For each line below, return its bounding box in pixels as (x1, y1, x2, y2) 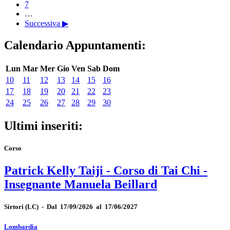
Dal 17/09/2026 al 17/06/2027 (47, 203, 138, 211)
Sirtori (4, 203, 24, 211)
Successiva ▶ (25, 19, 68, 28)
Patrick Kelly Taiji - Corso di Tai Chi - (4, 164, 207, 178)
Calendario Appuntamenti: (4, 39, 146, 52)
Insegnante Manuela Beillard (4, 178, 157, 191)
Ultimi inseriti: (4, 119, 83, 132)
